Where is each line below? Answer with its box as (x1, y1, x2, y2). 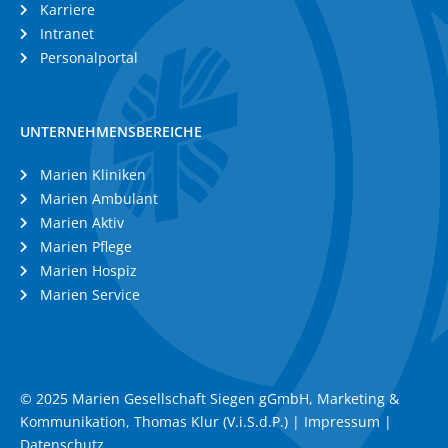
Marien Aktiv (40, 213, 124, 232)
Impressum (304, 412, 380, 431)
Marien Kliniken (40, 165, 146, 184)
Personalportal (40, 48, 138, 67)
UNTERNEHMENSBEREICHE (20, 122, 202, 141)
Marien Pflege (40, 237, 132, 256)
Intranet (40, 24, 94, 43)
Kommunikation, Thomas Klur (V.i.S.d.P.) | (20, 412, 304, 431)
